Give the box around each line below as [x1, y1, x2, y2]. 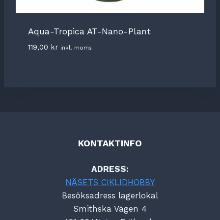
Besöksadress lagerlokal [62, 190, 158, 200]
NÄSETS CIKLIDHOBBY [65, 177, 155, 187]
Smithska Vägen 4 [73, 203, 147, 214]
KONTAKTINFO [78, 137, 142, 148]
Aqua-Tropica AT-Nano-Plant [27, 26, 151, 37]
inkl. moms [60, 44, 92, 52]
